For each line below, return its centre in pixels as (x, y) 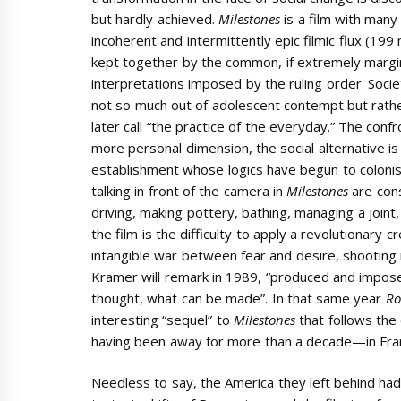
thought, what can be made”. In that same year (239, 298)
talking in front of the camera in (189, 190)
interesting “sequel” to (162, 319)
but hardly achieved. (155, 18)
